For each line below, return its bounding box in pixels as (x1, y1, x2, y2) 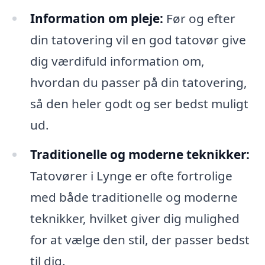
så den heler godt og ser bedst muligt (30, 95, 248, 112)
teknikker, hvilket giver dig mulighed (30, 209, 240, 227)
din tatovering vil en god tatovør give (30, 31, 246, 48)
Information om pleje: (30, 9, 163, 27)
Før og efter (163, 9, 235, 27)
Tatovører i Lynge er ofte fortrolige (30, 167, 232, 184)
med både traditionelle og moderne (30, 188, 238, 205)
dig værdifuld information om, (30, 52, 205, 69)
